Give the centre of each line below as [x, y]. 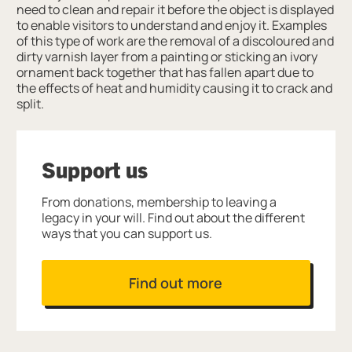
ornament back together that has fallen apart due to [165, 73]
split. [31, 104]
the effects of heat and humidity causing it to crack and [175, 88]
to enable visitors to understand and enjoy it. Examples [172, 26]
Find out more [176, 283]
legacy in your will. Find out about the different [174, 218]
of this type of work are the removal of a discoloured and [176, 41]
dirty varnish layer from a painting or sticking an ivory [167, 57]
